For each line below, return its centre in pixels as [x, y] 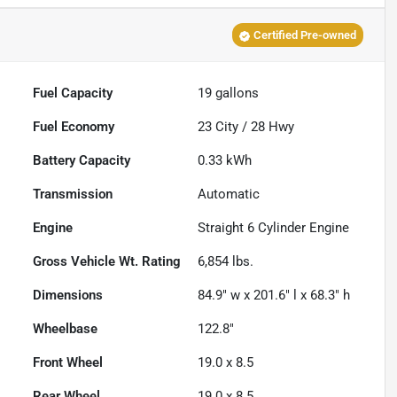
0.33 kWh [225, 160]
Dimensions [68, 295]
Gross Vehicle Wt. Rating [107, 261]
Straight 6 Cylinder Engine [274, 227]
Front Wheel [68, 362]
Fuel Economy [74, 126]
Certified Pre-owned [304, 35]
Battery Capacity [82, 160]
